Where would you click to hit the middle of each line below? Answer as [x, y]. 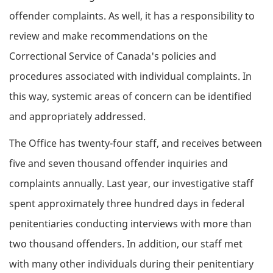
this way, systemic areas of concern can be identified [130, 96]
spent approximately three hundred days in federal [127, 204]
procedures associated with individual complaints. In [130, 76]
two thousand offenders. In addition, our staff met [126, 244]
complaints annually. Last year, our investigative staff [131, 184]
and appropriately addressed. [77, 116]
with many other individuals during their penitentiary [131, 264]
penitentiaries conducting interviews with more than [130, 224]
